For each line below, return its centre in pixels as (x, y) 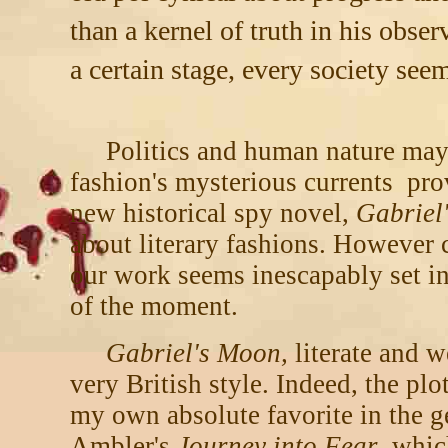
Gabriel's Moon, (197, 353)
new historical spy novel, (209, 213)
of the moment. (154, 306)
